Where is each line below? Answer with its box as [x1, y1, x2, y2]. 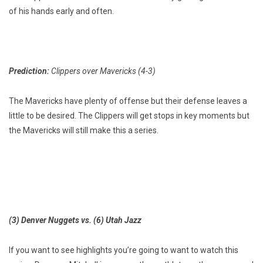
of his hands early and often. [9, 6, 114, 16]
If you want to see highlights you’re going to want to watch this [9, 245, 238, 255]
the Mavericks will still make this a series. [9, 126, 159, 136]
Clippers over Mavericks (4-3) [51, 66, 156, 76]
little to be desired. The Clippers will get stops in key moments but [9, 111, 249, 121]
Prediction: [9, 66, 51, 76]
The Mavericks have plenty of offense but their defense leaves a [9, 96, 247, 106]
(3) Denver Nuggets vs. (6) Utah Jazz [9, 215, 141, 225]
